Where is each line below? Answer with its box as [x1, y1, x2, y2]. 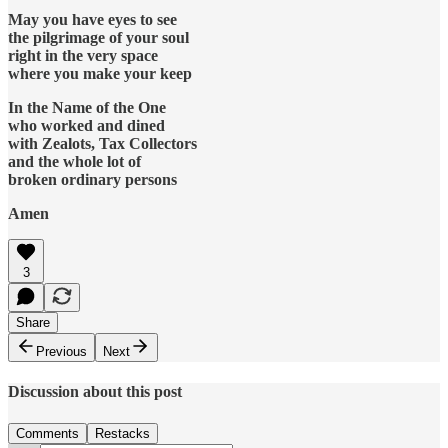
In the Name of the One [8, 98, 166, 116]
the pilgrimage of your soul [8, 28, 189, 46]
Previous [36, 343, 87, 359]
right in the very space [8, 46, 158, 64]
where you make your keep [8, 64, 192, 82]
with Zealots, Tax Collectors [8, 134, 197, 152]
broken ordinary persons [8, 170, 177, 188]
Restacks [95, 425, 150, 441]
